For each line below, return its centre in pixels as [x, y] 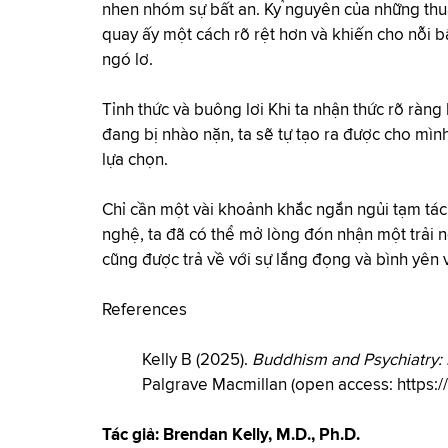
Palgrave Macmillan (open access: [269, 385]
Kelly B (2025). [197, 360]
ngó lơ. [127, 60]
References [144, 310]
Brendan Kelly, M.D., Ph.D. [261, 435]
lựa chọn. [135, 160]
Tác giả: [132, 435]
